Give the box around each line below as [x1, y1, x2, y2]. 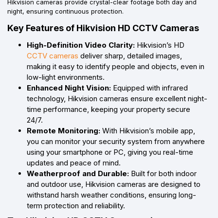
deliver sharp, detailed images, [78, 51, 182, 60]
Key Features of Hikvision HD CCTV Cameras [7, 22, 199, 33]
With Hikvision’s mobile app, [100, 126, 195, 135]
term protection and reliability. [27, 200, 125, 210]
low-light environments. [27, 72, 105, 82]
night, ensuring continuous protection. [7, 7, 124, 15]
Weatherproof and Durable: [27, 168, 129, 178]
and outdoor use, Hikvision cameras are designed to [27, 179, 200, 189]
